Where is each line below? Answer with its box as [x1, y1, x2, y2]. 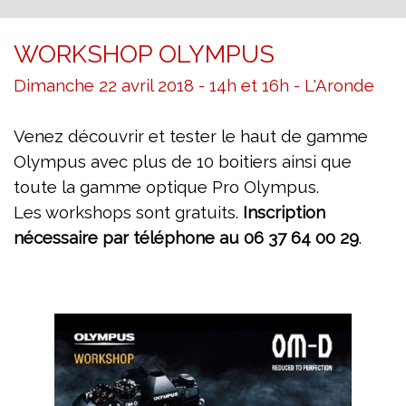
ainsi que [282, 151, 352, 172]
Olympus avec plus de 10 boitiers [14, 151, 282, 172]
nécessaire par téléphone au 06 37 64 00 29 [14, 227, 359, 248]
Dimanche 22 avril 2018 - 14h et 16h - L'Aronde [14, 75, 374, 96]
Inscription [243, 202, 325, 223]
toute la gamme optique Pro [14, 177, 244, 198]
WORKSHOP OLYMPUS [14, 40, 275, 69]
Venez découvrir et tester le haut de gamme [14, 126, 368, 147]
